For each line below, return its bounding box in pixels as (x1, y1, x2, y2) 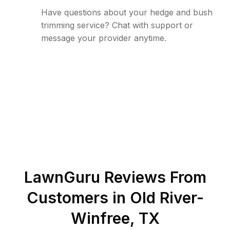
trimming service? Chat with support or (41, 20, 193, 30)
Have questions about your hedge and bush (41, 7, 213, 17)
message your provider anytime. (41, 33, 166, 43)
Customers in (26, 188, 130, 207)
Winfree (70, 209, 130, 227)
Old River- (129, 188, 204, 207)
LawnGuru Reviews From (24, 168, 206, 186)
